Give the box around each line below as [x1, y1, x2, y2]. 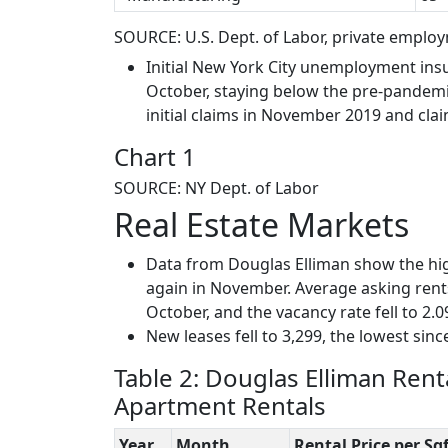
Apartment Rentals [114, 388, 326, 422]
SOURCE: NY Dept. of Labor [114, 176, 319, 199]
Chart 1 [114, 139, 196, 173]
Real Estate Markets [114, 202, 409, 246]
